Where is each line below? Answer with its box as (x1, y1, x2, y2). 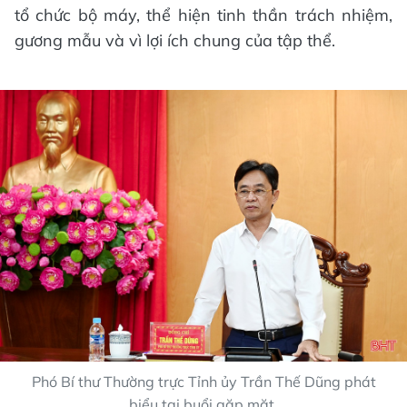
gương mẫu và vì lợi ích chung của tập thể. (15, 29, 335, 51)
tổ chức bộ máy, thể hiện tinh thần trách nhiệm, (15, 4, 392, 25)
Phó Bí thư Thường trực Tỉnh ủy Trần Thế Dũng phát (31, 372, 376, 391)
